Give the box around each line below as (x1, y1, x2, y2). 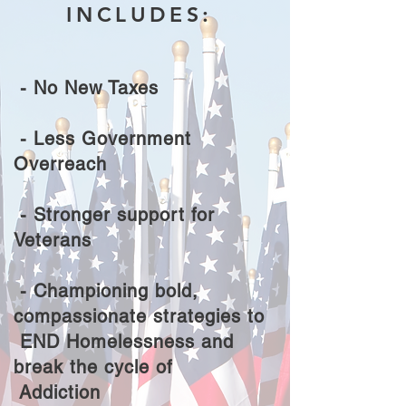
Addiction (14, 382, 107, 403)
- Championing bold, (14, 280, 198, 302)
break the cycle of (14, 356, 179, 378)
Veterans (14, 229, 98, 251)
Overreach (14, 153, 113, 175)
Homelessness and (66, 331, 234, 353)
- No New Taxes (14, 77, 159, 99)
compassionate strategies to (14, 305, 271, 327)
